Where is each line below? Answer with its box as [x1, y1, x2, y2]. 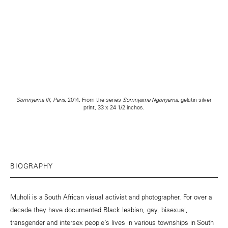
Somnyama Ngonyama [123, 96, 178, 104]
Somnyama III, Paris [16, 96, 65, 104]
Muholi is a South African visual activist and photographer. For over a [10, 192, 212, 202]
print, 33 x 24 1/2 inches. [83, 103, 145, 111]
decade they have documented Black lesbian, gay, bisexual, [10, 205, 188, 214]
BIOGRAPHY [10, 161, 53, 170]
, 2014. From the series [65, 96, 123, 104]
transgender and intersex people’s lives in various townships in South [10, 218, 214, 227]
